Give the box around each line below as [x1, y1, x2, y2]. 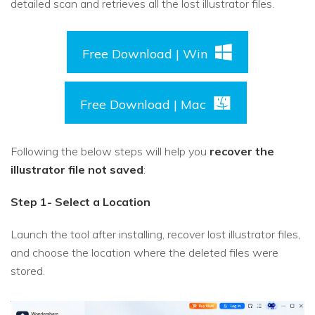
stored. [11, 264, 45, 278]
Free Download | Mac [79, 96, 206, 113]
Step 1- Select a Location [11, 195, 150, 210]
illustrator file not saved [11, 162, 143, 177]
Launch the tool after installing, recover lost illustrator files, [11, 227, 300, 242]
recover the [210, 144, 274, 159]
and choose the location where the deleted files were [11, 245, 278, 260]
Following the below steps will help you [11, 144, 210, 159]
